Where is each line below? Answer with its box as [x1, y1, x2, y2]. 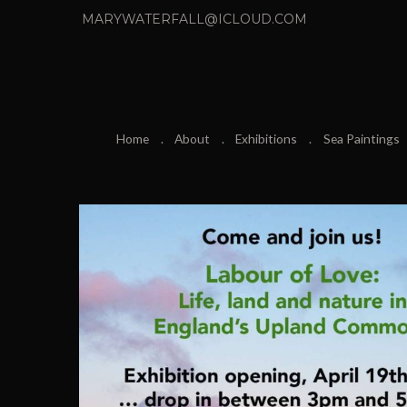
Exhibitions [235, 131, 298, 147]
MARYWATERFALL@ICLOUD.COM [81, 10, 307, 27]
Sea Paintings [323, 131, 400, 147]
